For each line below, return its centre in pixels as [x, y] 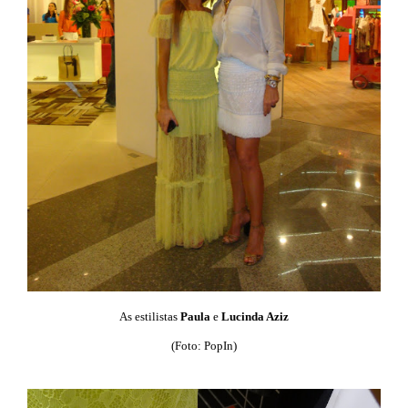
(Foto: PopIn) [204, 345]
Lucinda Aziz [255, 316]
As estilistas [150, 316]
